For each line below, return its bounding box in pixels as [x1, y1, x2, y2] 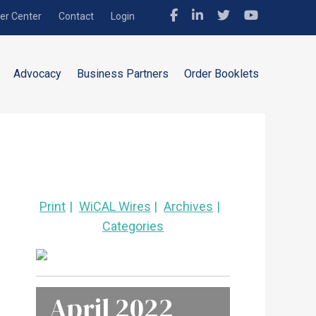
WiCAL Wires [78, 198, 151, 214]
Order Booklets [184, 67, 259, 81]
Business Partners [77, 67, 169, 81]
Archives [164, 198, 214, 214]
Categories [102, 218, 164, 233]
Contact [59, 11, 94, 22]
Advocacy [13, 67, 61, 81]
